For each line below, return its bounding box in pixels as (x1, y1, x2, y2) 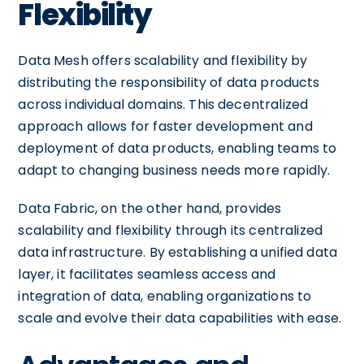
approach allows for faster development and (18, 116, 313, 136)
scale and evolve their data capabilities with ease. (18, 308, 342, 327)
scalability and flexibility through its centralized (18, 220, 323, 240)
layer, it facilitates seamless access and (18, 264, 276, 284)
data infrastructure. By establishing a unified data (18, 242, 338, 262)
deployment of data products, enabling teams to (18, 138, 337, 158)
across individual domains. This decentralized (18, 94, 309, 114)
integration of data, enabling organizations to (18, 286, 312, 305)
